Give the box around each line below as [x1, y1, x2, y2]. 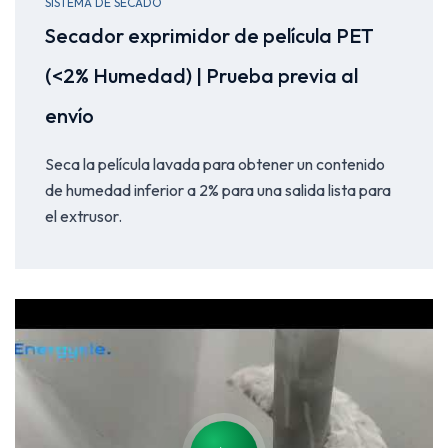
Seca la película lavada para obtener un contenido [45, 153, 385, 174]
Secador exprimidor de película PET [45, 22, 374, 48]
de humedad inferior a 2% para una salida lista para [45, 179, 391, 200]
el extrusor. [45, 205, 122, 226]
